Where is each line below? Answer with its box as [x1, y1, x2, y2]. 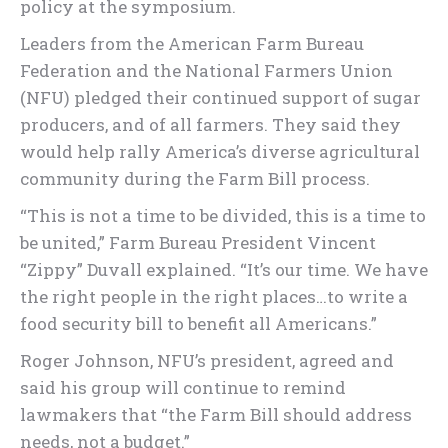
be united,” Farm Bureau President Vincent [20, 231, 376, 254]
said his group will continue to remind [20, 376, 346, 399]
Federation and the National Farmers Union [20, 59, 393, 82]
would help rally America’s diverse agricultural [20, 140, 420, 163]
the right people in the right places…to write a [20, 285, 408, 308]
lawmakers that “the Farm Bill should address [20, 403, 412, 426]
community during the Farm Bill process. [20, 167, 370, 190]
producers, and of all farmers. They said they [20, 113, 401, 136]
